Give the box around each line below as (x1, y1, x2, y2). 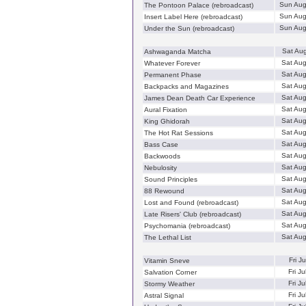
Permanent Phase (144, 71, 201, 79)
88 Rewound (144, 187, 184, 195)
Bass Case (144, 141, 178, 148)
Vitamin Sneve (144, 257, 190, 264)
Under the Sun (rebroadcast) (144, 25, 234, 32)
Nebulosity (144, 164, 177, 171)
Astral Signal (144, 292, 184, 299)
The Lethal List (144, 234, 191, 241)
